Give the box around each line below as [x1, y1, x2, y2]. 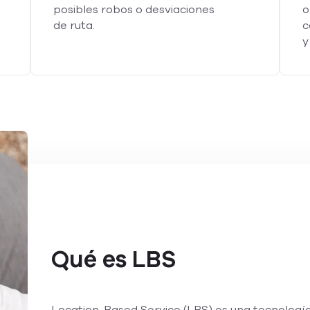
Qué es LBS [51, 244, 176, 275]
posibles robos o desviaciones [53, 2, 215, 17]
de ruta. [53, 18, 95, 33]
